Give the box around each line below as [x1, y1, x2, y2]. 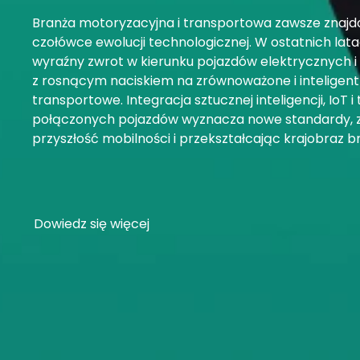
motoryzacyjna [78, 13, 174, 32]
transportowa [182, 13, 272, 32]
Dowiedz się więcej [33, 214, 149, 233]
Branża [31, 13, 79, 32]
